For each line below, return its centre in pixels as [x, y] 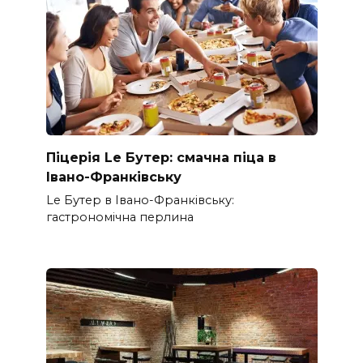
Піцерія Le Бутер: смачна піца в [161, 158]
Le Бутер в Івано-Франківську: [140, 201]
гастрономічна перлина [120, 218]
